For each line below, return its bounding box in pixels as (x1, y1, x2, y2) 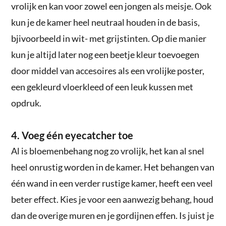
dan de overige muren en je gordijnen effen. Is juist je (11, 209, 214, 221)
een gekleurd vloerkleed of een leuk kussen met (11, 81, 194, 92)
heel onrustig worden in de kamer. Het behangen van (11, 161, 215, 173)
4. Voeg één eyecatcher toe (11, 129, 134, 141)
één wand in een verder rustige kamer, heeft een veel (11, 177, 213, 189)
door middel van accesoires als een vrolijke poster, (11, 65, 205, 76)
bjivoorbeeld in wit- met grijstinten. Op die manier (11, 32, 207, 44)
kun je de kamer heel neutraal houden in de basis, (11, 16, 200, 28)
